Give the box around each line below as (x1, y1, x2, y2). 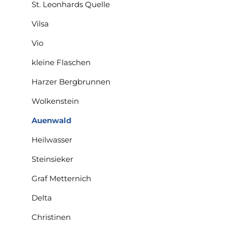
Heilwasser (32, 134, 72, 145)
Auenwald (32, 115, 71, 125)
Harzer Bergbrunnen (32, 76, 110, 87)
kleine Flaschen (32, 57, 91, 67)
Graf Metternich (32, 173, 91, 183)
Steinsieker (32, 154, 73, 164)
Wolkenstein (32, 96, 79, 106)
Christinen (32, 212, 71, 222)
